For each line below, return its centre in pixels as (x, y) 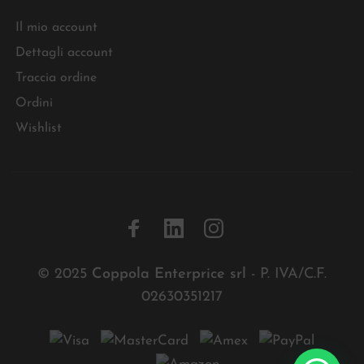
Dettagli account (64, 53)
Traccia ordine (56, 78)
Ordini (34, 104)
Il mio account (56, 28)
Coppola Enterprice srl (171, 275)
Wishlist (39, 129)
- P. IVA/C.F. (289, 275)
